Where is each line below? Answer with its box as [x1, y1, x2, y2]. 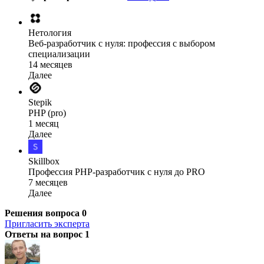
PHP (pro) [28, 107, 66, 118]
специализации [28, 48, 90, 59]
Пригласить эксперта [5, 218, 90, 229]
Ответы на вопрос [5, 229, 85, 239]
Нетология [28, 27, 71, 38]
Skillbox [28, 156, 60, 166]
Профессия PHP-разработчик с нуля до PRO [28, 166, 205, 177]
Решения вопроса [5, 207, 82, 218]
